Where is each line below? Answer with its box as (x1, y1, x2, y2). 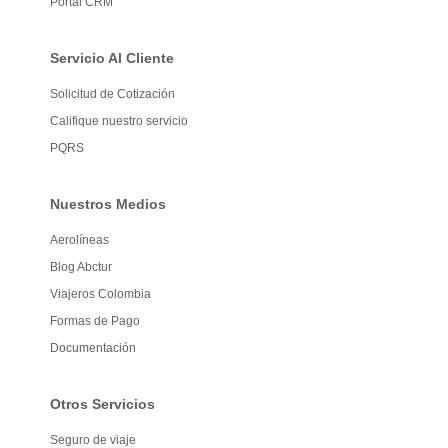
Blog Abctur (50, 260, 112, 274)
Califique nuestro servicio (50, 114, 188, 128)
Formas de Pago (50, 314, 140, 328)
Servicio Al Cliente (50, 50, 174, 66)
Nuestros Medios (50, 196, 166, 212)
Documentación (50, 341, 136, 355)
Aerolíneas (50, 233, 109, 247)
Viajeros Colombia (50, 287, 151, 301)
